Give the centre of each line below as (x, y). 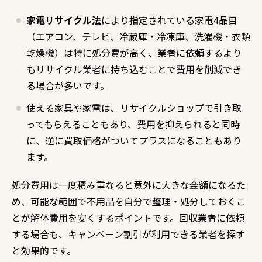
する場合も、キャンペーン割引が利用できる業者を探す (128, 234)
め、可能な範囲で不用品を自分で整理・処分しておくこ (129, 201)
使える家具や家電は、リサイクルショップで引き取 (134, 107)
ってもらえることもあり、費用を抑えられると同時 (133, 124)
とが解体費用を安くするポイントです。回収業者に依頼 (128, 217)
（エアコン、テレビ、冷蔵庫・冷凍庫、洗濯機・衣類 (138, 36)
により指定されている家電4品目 (169, 20)
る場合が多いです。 (68, 85)
